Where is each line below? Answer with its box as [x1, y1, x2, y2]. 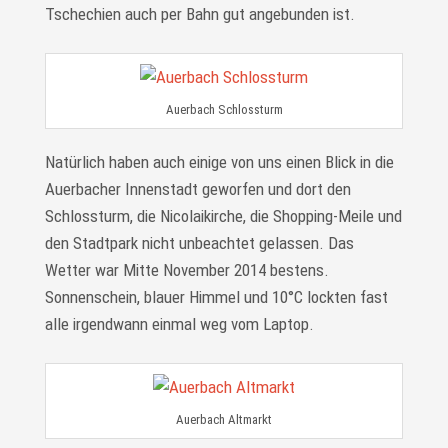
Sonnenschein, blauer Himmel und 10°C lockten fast [44, 286, 388, 307]
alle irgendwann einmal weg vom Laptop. [44, 313, 314, 334]
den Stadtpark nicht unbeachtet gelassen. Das [44, 232, 354, 253]
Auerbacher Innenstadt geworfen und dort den [44, 178, 351, 199]
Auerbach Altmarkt [176, 411, 272, 427]
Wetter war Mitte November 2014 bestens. [44, 259, 329, 280]
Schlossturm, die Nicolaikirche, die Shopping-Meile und [44, 205, 402, 226]
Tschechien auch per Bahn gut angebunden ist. [44, 3, 355, 24]
